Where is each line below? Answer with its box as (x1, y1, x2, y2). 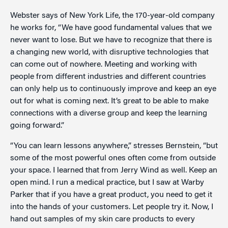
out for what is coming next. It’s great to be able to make (10, 97, 209, 105)
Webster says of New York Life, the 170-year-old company (10, 12, 215, 20)
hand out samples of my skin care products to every (10, 215, 195, 223)
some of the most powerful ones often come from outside (10, 154, 216, 162)
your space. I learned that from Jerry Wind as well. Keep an (10, 166, 217, 175)
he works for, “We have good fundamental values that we (10, 24, 212, 32)
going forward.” (10, 122, 64, 130)
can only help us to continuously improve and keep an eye (10, 85, 216, 93)
